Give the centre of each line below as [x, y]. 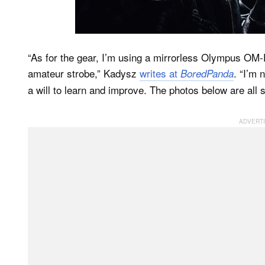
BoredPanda [207, 73]
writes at [160, 73]
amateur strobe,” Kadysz [84, 73]
